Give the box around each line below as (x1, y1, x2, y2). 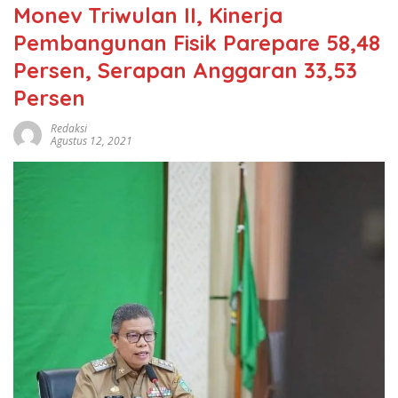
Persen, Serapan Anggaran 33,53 (13, 56, 357, 84)
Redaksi (51, 120, 87, 136)
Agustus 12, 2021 (51, 132, 132, 148)
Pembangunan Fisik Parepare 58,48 (13, 28, 380, 56)
